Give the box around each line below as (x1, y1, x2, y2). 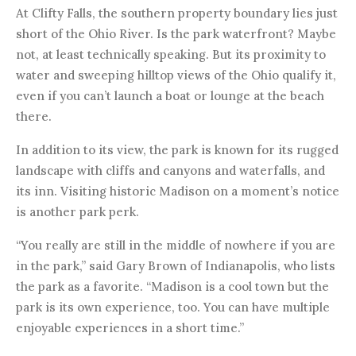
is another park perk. (16, 203, 139, 219)
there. (16, 108, 52, 124)
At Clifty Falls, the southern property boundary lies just (16, 5, 338, 21)
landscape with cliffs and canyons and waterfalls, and (16, 162, 325, 178)
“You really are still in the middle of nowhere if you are (16, 237, 335, 253)
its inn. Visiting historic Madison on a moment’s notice (16, 183, 339, 199)
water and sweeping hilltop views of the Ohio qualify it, (16, 67, 336, 83)
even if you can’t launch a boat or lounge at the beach (16, 87, 324, 103)
